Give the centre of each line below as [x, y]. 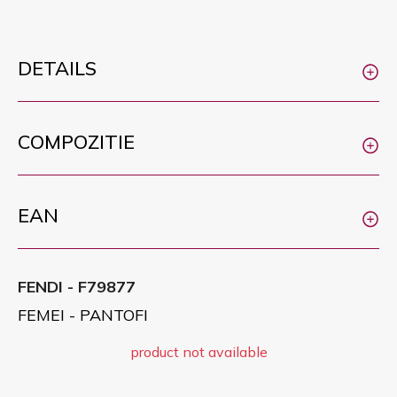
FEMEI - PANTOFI [83, 315]
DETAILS [57, 68]
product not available [198, 352]
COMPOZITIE [76, 141]
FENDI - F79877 [77, 287]
